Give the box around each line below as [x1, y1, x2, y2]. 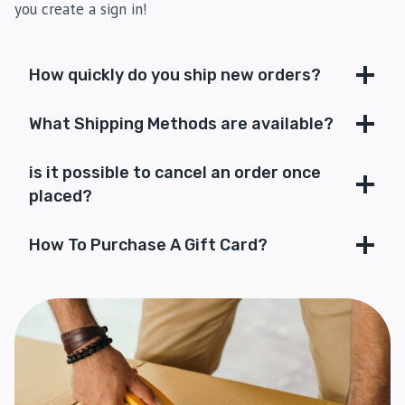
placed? [29, 186, 92, 206]
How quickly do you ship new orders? [29, 65, 321, 85]
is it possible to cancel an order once [29, 163, 321, 183]
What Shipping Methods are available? [29, 114, 334, 134]
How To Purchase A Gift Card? [29, 235, 268, 255]
